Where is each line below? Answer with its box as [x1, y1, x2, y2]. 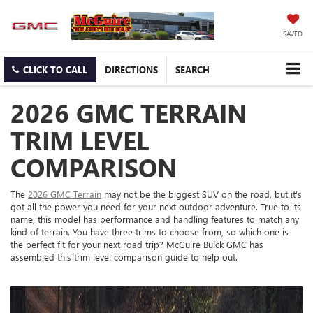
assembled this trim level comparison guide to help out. [10, 251, 240, 263]
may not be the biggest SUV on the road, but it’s [101, 188, 302, 201]
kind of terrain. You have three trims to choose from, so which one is [10, 226, 289, 238]
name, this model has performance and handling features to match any [10, 213, 299, 226]
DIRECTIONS [105, 64, 158, 76]
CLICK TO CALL [23, 64, 87, 76]
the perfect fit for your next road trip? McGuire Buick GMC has [10, 238, 263, 251]
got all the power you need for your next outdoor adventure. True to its [10, 201, 301, 213]
